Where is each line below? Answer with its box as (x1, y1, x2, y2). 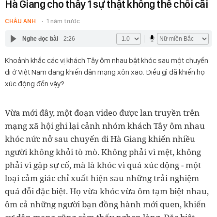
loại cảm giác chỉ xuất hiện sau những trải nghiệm (5, 172, 199, 184)
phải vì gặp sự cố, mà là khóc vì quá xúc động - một (5, 159, 201, 170)
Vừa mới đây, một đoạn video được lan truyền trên (5, 107, 200, 118)
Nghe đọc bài (22, 35, 58, 42)
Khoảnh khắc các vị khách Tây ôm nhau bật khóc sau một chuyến (5, 56, 208, 65)
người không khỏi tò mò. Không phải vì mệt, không (5, 146, 201, 157)
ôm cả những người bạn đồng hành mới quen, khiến (5, 199, 206, 210)
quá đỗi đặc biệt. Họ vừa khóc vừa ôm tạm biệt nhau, (5, 186, 209, 197)
